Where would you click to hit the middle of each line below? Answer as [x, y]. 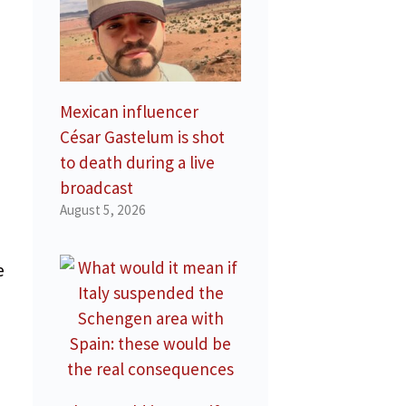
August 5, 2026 [103, 210]
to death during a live [137, 163]
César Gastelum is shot [142, 137]
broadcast [97, 188]
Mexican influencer [129, 112]
